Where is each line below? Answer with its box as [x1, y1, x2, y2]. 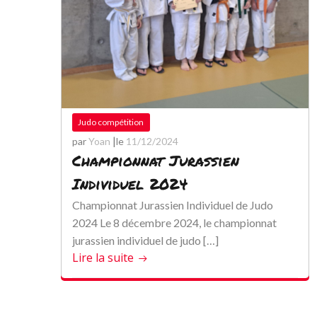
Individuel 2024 [72, 173, 188, 195]
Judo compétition [78, 117, 144, 127]
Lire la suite [72, 250, 134, 265]
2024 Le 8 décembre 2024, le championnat [72, 216, 277, 229]
